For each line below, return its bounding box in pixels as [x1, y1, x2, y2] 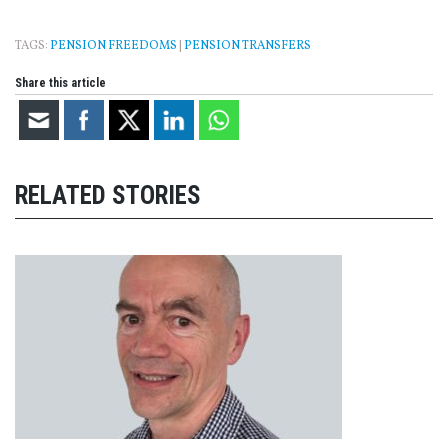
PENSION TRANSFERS [184, 38, 311, 55]
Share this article [15, 76, 106, 91]
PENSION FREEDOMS [50, 38, 177, 55]
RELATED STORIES [15, 180, 201, 210]
